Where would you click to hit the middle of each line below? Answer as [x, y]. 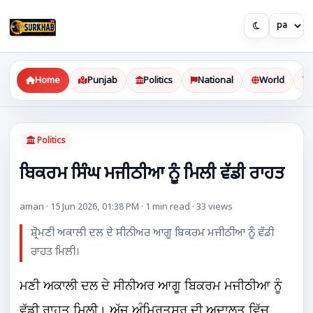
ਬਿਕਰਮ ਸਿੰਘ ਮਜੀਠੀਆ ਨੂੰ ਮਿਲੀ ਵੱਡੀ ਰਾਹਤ [152, 174]
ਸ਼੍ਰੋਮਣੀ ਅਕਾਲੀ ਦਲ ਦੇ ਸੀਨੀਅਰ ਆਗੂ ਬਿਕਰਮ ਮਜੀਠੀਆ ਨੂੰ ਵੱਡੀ [153, 234]
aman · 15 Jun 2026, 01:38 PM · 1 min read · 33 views [126, 208]
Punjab [103, 80]
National [216, 80]
